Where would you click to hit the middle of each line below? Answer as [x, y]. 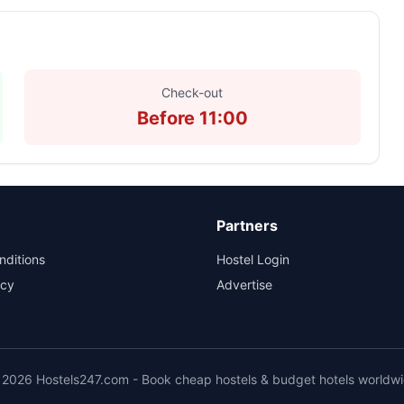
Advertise [244, 285]
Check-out [193, 92]
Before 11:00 [192, 118]
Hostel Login [253, 259]
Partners [247, 225]
